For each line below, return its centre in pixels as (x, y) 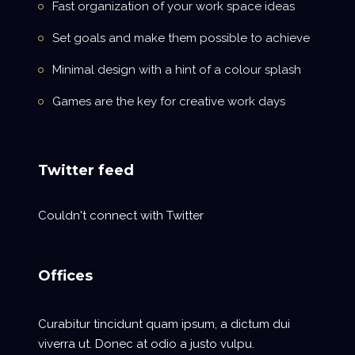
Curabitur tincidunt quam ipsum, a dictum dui (164, 324)
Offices (65, 275)
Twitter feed (86, 170)
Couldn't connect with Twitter (121, 215)
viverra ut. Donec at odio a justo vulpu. (146, 344)
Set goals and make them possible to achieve (181, 38)
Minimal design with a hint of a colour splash (177, 69)
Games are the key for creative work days (169, 101)
